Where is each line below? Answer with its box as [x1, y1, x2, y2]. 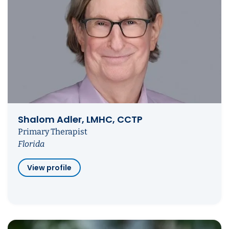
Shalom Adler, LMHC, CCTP [18, 113, 143, 126]
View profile [27, 163, 72, 173]
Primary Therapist [18, 127, 87, 137]
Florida [18, 139, 44, 149]
